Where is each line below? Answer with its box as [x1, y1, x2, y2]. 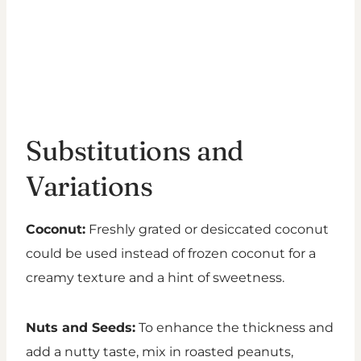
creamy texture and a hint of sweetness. [26, 270, 284, 286]
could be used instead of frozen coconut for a [26, 246, 316, 262]
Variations [26, 169, 152, 204]
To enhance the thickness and [135, 320, 334, 336]
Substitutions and [26, 134, 244, 168]
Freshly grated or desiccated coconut [85, 222, 329, 238]
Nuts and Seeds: [26, 320, 135, 336]
